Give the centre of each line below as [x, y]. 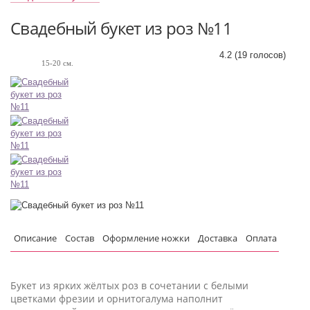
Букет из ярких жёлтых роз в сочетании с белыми [129, 286]
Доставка [218, 238]
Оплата [261, 238]
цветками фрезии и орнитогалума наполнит [117, 299]
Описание [35, 238]
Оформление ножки [146, 238]
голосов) [266, 55]
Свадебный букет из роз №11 [121, 28]
